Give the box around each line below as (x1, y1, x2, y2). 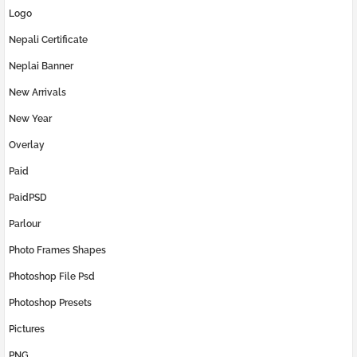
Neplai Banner (9, 61, 73, 73)
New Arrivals (9, 87, 66, 99)
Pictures (9, 324, 45, 335)
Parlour (9, 218, 41, 230)
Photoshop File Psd (9, 271, 95, 283)
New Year (9, 113, 52, 125)
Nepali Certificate (9, 34, 88, 46)
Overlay (9, 139, 45, 151)
